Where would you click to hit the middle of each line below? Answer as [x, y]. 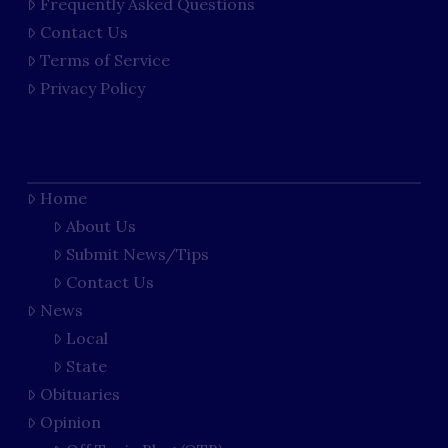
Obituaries [79, 394]
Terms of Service [104, 60]
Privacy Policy [92, 88]
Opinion [70, 422]
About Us [101, 226]
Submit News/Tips [138, 254]
